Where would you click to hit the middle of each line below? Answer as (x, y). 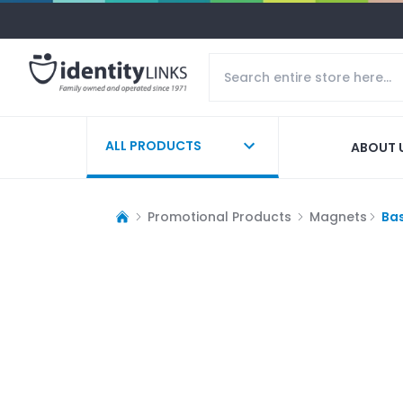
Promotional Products (219, 216)
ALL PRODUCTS (153, 145)
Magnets (338, 216)
